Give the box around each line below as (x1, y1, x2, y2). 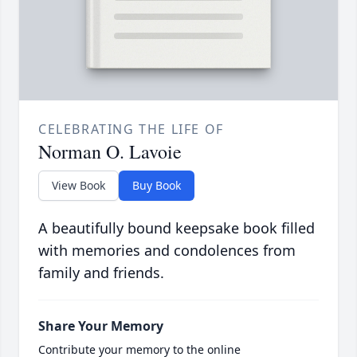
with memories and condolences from (38, 241, 296, 261)
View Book (52, 178, 105, 194)
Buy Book (132, 178, 181, 194)
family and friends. (38, 263, 164, 283)
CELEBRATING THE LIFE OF (38, 120, 224, 139)
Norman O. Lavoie (38, 139, 182, 165)
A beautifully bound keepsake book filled (38, 218, 315, 238)
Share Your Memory (38, 317, 163, 335)
